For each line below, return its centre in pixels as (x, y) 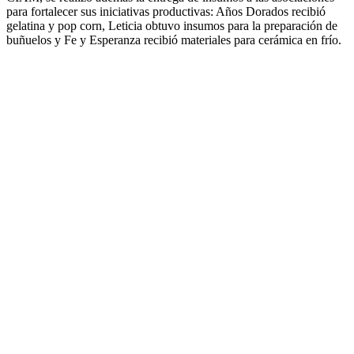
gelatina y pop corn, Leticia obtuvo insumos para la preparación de (172, 25)
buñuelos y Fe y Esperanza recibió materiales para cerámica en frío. (174, 40)
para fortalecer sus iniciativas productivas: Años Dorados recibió (166, 11)
